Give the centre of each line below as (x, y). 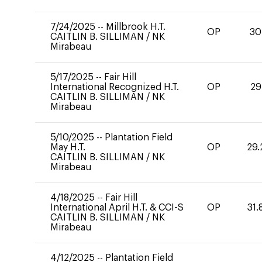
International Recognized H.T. (115, 87)
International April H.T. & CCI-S (117, 208)
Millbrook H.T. (136, 27)
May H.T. (68, 147)
